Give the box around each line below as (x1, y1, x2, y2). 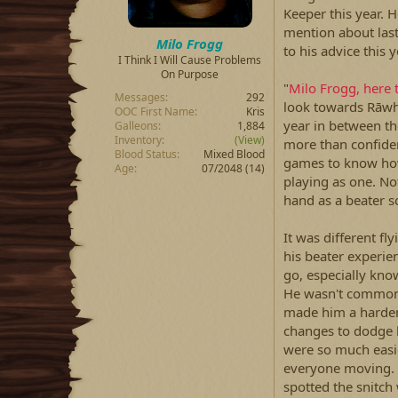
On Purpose (161, 66, 219, 82)
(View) (235, 131, 265, 147)
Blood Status (115, 146, 177, 162)
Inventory (115, 131, 162, 147)
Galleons (115, 117, 158, 133)
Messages (115, 89, 165, 105)
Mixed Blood (203, 146, 265, 162)
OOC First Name (115, 103, 195, 119)
